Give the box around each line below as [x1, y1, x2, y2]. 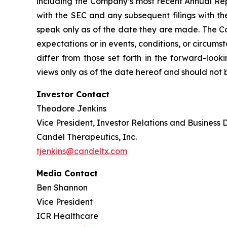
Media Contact [36, 168, 98, 178]
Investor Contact [36, 89, 109, 99]
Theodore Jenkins [36, 103, 106, 113]
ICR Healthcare [36, 210, 98, 221]
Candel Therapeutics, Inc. [36, 131, 137, 142]
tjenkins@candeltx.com [36, 145, 127, 156]
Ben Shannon [36, 182, 88, 193]
